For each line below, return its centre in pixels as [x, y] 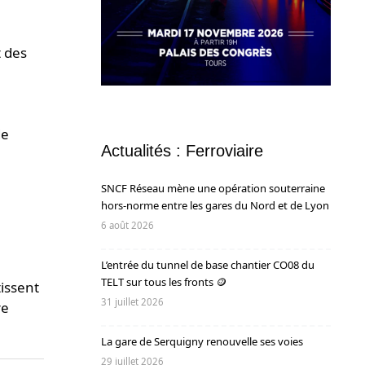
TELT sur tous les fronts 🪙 [163, 282]
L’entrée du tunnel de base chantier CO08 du [207, 265]
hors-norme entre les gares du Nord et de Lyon [215, 206]
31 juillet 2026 [132, 302]
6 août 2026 [127, 226]
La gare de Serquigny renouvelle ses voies [202, 342]
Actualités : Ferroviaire [182, 151]
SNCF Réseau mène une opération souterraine [213, 189]
